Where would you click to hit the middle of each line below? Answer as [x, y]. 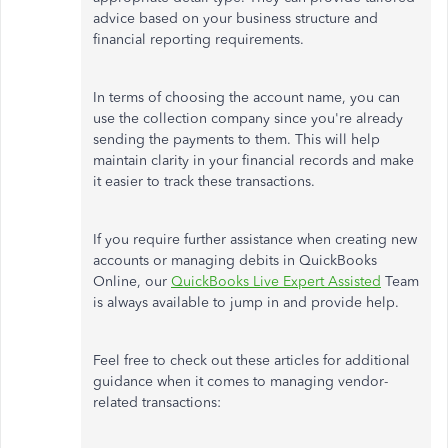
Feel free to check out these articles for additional [251, 360]
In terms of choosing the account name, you [233, 97]
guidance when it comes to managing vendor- [240, 381]
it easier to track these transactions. [204, 181]
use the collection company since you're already [248, 118]
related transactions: [157, 402]
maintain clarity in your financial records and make [253, 160]
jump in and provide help [312, 302]
